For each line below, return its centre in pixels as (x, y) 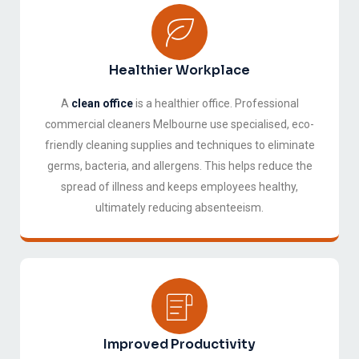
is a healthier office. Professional (216, 104)
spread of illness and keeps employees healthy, (179, 187)
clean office (102, 104)
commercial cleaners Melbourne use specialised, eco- (179, 125)
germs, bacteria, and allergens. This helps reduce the (179, 166)
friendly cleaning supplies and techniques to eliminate (179, 145)
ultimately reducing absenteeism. (179, 208)
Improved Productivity (179, 345)
